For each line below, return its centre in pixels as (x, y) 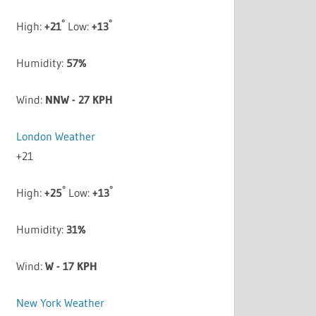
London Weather (56, 136)
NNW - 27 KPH (79, 100)
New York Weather (61, 303)
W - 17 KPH (72, 266)
